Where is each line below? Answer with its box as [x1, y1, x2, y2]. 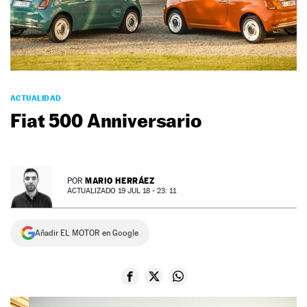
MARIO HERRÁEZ [85, 175, 155, 186]
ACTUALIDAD [10, 93, 62, 103]
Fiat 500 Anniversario [10, 108, 201, 132]
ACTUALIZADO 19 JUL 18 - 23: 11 [67, 186, 176, 195]
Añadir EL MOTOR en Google [35, 228, 138, 238]
